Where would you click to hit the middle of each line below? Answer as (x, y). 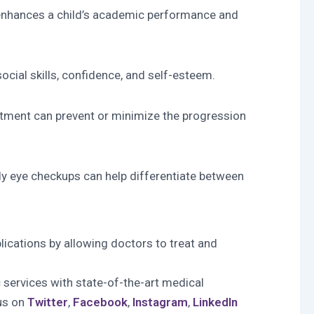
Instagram (160, 302)
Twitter (48, 302)
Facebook (100, 302)
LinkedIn (215, 302)
